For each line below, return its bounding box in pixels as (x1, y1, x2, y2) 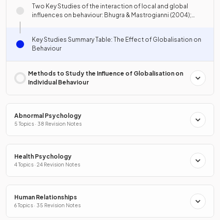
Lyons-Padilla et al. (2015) (32, 20, 105, 27)
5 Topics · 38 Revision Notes (14, 121, 82, 127)
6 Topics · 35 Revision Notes (14, 202, 81, 208)
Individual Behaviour (28, 79, 89, 86)
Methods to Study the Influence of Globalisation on (28, 70, 183, 77)
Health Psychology (14, 153, 72, 160)
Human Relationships (14, 193, 77, 201)
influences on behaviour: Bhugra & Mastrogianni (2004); (32, 11, 192, 19)
